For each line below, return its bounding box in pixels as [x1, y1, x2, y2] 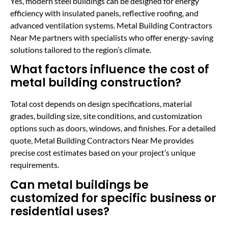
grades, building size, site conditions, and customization [10, 111, 202, 121]
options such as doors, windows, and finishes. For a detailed [10, 123, 216, 133]
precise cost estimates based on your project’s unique [10, 148, 195, 158]
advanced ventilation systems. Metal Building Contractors [10, 20, 212, 31]
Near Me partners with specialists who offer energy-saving [10, 33, 213, 43]
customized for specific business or [10, 190, 216, 206]
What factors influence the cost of [10, 62, 209, 78]
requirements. [10, 160, 59, 170]
